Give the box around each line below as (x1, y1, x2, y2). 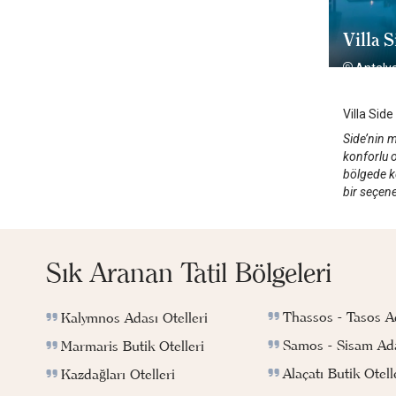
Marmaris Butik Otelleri (61, 337, 204, 355)
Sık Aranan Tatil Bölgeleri (46, 256, 331, 290)
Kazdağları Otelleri (61, 365, 175, 384)
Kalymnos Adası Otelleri (61, 308, 208, 327)
